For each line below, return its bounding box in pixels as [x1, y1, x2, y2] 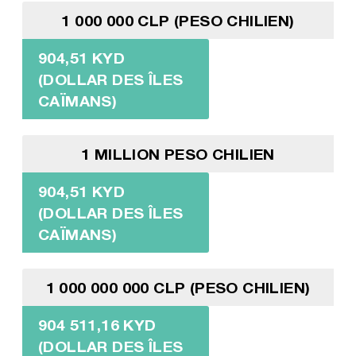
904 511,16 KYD [37, 315, 157, 334]
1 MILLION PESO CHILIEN [81, 144, 275, 163]
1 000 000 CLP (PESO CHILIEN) [61, 10, 295, 29]
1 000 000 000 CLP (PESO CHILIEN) [45, 277, 311, 296]
